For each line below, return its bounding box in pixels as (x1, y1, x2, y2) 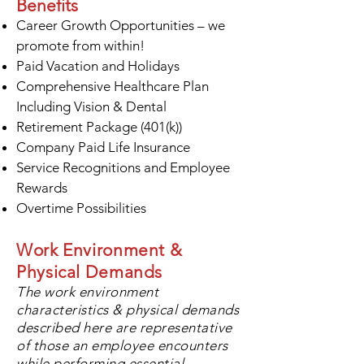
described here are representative (16, 319, 232, 336)
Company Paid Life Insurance (16, 139, 193, 155)
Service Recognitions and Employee (16, 159, 230, 175)
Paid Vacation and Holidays (16, 58, 180, 74)
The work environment (16, 284, 159, 300)
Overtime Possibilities (16, 200, 146, 216)
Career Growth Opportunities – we (16, 17, 225, 33)
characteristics (16, 301, 109, 318)
